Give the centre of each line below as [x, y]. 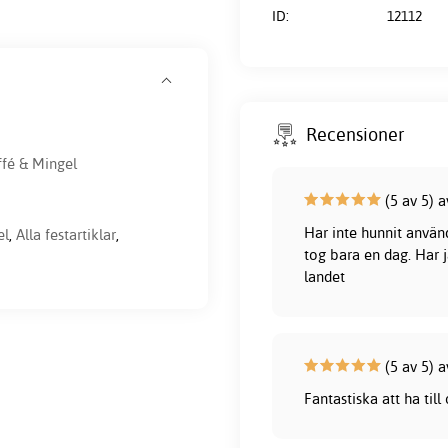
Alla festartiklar [66, 235]
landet [325, 277]
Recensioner [356, 134]
